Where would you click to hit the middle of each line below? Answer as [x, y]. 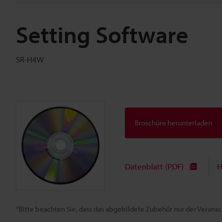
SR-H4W [30, 59]
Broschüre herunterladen [173, 123]
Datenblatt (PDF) [154, 166]
